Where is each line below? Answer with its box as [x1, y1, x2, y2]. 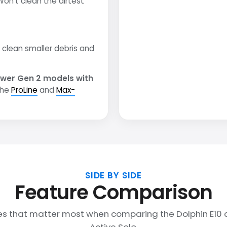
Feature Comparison [14, 179, 213, 206]
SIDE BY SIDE [85, 169, 142, 182]
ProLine [11, 85, 38, 96]
